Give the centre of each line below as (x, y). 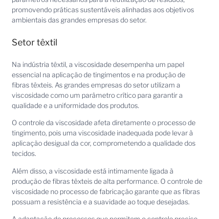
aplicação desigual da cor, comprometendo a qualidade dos (104, 143)
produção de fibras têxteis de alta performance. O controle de (107, 181)
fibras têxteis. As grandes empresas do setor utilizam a (96, 85)
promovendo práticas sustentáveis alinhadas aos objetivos (103, 10)
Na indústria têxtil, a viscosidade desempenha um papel (98, 64)
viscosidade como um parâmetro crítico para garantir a (97, 95)
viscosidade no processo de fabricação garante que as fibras (106, 191)
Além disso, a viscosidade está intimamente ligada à (93, 171)
